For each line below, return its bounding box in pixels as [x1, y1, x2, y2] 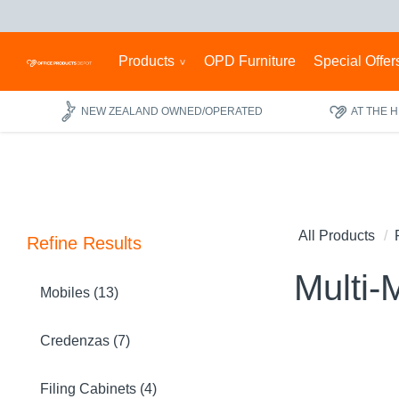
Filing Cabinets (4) [40, 381, 157, 396]
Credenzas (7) [40, 333, 130, 348]
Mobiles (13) [40, 285, 118, 300]
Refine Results [27, 233, 142, 253]
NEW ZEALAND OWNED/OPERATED [81, 104, 264, 118]
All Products [298, 228, 375, 243]
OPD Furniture [203, 53, 296, 69]
